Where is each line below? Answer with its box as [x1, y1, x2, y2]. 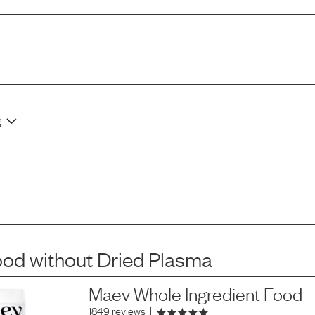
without [30, 245, 94, 271]
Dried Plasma [97, 245, 213, 271]
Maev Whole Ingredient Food [88, 282, 302, 305]
